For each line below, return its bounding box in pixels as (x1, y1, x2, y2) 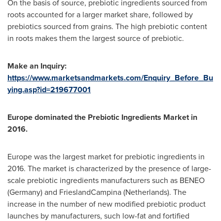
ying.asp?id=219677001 (7, 84, 91, 95)
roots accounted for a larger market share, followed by (7, 9, 193, 20)
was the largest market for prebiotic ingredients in (32, 151, 205, 162)
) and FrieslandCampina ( (40, 186, 125, 198)
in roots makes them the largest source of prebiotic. (7, 33, 184, 44)
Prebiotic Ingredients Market (88, 111, 191, 123)
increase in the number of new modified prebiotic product (7, 198, 206, 210)
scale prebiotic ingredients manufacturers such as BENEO (7, 175, 205, 186)
